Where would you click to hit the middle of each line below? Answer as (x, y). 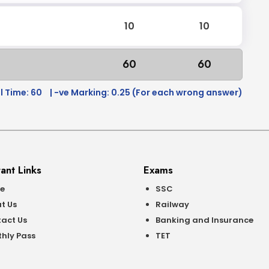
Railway (172, 204)
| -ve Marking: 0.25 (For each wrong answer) (146, 92)
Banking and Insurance (204, 220)
